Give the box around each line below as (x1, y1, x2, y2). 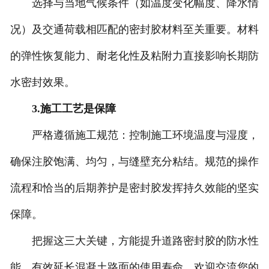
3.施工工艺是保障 (31, 103, 116, 115)
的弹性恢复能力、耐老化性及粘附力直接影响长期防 (10, 50, 259, 62)
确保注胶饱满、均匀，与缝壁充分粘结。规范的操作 (10, 156, 259, 168)
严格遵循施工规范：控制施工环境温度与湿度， (10, 129, 259, 142)
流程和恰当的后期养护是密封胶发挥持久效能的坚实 (10, 182, 259, 195)
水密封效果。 (10, 76, 75, 89)
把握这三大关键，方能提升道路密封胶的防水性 (10, 235, 259, 247)
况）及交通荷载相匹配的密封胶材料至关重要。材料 (10, 23, 259, 36)
